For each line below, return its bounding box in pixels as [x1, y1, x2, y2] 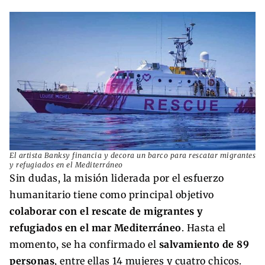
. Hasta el [181, 221, 226, 234]
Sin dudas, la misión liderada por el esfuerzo [9, 172, 224, 184]
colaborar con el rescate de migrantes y [9, 205, 203, 217]
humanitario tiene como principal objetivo [9, 188, 214, 201]
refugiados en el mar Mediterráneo [9, 221, 182, 234]
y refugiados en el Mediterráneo [9, 160, 123, 169]
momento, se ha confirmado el [9, 238, 159, 250]
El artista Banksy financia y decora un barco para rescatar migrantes [9, 150, 256, 160]
